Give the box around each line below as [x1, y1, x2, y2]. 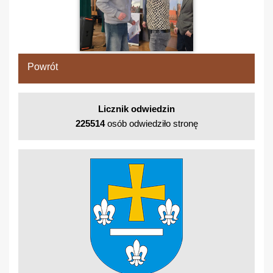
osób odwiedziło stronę [104, 118, 198, 129]
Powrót [27, 62, 58, 73]
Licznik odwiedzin [98, 104, 175, 115]
